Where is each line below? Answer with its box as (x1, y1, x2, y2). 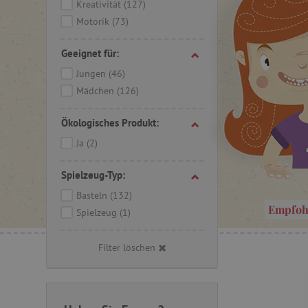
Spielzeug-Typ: (61, 168, 125, 181)
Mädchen (76, 85, 117, 97)
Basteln (76, 189, 110, 201)
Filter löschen (98, 241, 155, 254)
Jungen (76, 67, 109, 80)
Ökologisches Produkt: (61, 116, 159, 129)
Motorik (76, 15, 112, 27)
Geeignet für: (61, 47, 119, 60)
